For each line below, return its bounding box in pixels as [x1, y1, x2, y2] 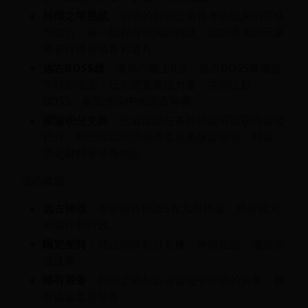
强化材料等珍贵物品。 [42, 145, 153, 161]
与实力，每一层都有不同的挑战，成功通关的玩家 [42, 24, 285, 40]
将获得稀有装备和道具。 [42, 41, 164, 56]
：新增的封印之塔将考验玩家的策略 [108, 8, 285, 23]
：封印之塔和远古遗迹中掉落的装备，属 [86, 272, 285, 287]
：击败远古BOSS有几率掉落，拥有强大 [86, 200, 280, 216]
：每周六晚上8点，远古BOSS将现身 [104, 60, 282, 76]
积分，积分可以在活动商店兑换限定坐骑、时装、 [42, 129, 285, 144]
